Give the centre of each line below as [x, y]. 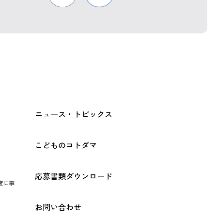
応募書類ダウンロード [73, 177]
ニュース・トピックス [73, 115]
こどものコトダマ [66, 146]
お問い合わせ [58, 208]
